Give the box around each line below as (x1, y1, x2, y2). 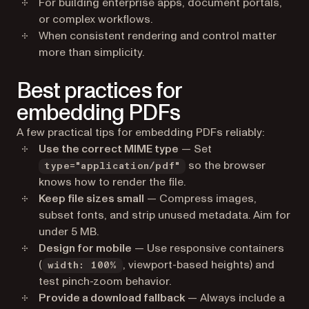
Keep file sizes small (39, 191, 144, 206)
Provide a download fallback (39, 290, 185, 306)
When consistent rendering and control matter (39, 28, 277, 43)
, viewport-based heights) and (122, 257, 275, 272)
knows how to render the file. (39, 175, 186, 190)
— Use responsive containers (132, 241, 284, 256)
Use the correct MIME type (39, 141, 179, 157)
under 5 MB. (39, 224, 99, 239)
